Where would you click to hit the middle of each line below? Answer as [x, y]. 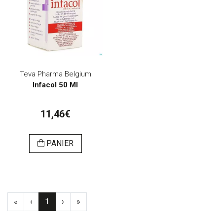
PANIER [59, 144]
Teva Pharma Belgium [55, 74]
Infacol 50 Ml [55, 85]
